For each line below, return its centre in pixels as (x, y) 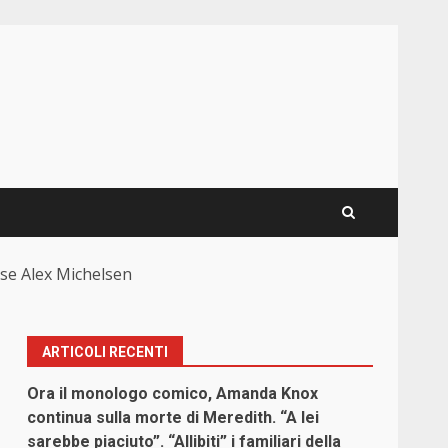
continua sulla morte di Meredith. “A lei (173, 418)
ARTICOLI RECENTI (105, 352)
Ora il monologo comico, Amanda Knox (173, 394)
